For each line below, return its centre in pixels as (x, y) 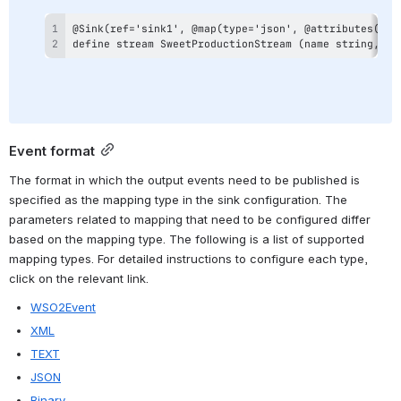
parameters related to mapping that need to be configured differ (190, 219)
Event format (52, 151)
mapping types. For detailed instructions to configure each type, (188, 258)
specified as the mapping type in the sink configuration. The (178, 199)
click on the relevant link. (79, 278)
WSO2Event (63, 307)
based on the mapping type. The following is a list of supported (187, 239)
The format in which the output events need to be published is (184, 179)
